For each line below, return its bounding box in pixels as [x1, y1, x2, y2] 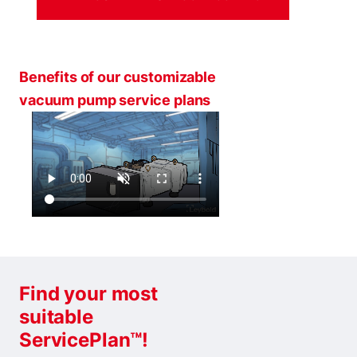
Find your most [19, 282, 158, 306]
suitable [19, 305, 93, 329]
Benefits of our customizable [19, 69, 216, 85]
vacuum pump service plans [19, 92, 211, 108]
